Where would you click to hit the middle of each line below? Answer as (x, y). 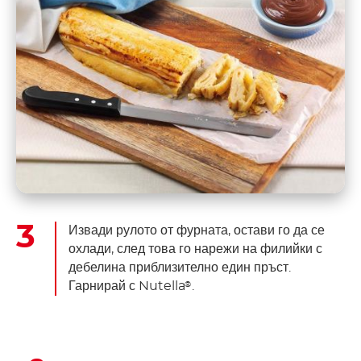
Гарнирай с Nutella (127, 286)
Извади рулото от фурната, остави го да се (197, 231)
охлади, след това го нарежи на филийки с (195, 249)
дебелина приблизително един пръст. (180, 268)
